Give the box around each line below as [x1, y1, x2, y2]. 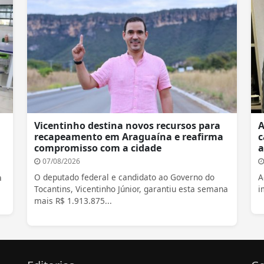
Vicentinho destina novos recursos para [34, 119, 220, 133]
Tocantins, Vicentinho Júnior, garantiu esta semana [34, 183, 228, 195]
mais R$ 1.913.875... [34, 195, 112, 207]
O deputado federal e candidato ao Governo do [34, 171, 214, 183]
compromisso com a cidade [34, 141, 161, 155]
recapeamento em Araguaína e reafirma [34, 130, 223, 144]
